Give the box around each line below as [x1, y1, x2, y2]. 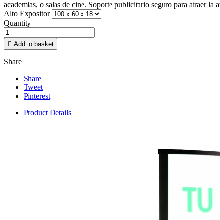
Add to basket [14, 40, 54, 48]
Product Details [24, 108, 71, 117]
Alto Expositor [4, 9, 50, 18]
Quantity [4, 18, 31, 27]
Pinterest [24, 91, 50, 100]
